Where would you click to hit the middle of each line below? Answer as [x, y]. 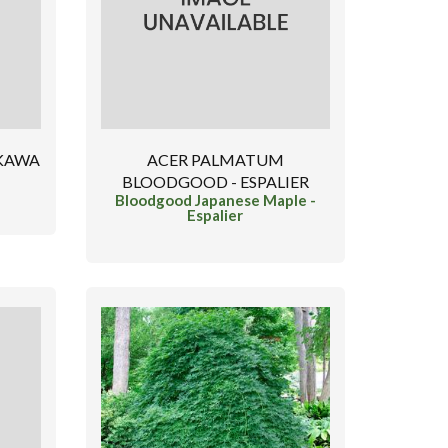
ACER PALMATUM [215, 160]
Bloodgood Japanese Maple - [215, 200]
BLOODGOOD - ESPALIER [215, 182]
